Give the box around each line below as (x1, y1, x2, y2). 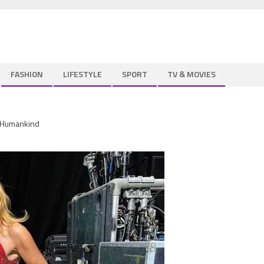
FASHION (11, 68, 43, 80)
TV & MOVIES (167, 68, 216, 80)
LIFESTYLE (63, 68, 102, 80)
